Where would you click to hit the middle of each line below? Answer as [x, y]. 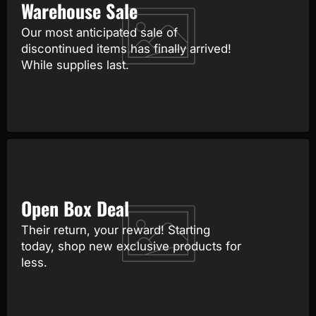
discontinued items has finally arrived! [126, 49]
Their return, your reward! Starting [116, 230]
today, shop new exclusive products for [131, 247]
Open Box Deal [75, 209]
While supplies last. [75, 65]
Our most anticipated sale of [99, 33]
